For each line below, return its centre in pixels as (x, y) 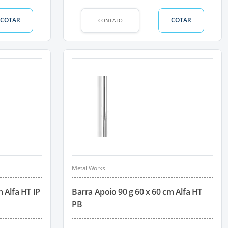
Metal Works (89, 168)
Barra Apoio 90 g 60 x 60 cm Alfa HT (137, 192)
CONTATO (110, 20)
